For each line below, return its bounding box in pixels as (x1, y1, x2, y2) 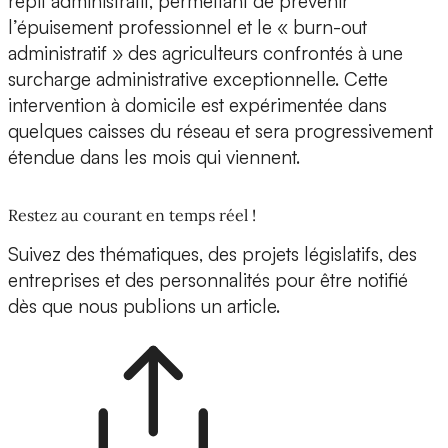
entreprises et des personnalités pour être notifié (8, 268, 408, 293)
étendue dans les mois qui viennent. (8, 145, 300, 170)
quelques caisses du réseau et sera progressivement (8, 119, 433, 144)
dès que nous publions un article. (8, 294, 280, 319)
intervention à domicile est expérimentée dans (8, 93, 387, 118)
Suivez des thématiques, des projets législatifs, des (8, 242, 417, 267)
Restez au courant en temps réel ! (8, 205, 256, 226)
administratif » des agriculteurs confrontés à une (8, 41, 403, 66)
